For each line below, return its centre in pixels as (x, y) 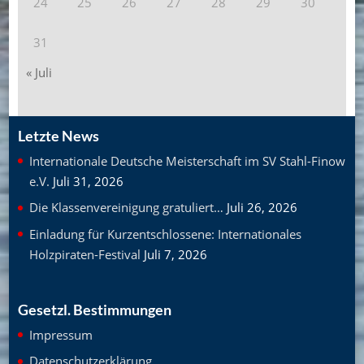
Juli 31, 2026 (88, 181)
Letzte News (58, 135)
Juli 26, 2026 (262, 208)
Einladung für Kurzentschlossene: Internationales (165, 234)
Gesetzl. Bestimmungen (94, 309)
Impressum (61, 334)
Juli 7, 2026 (175, 254)
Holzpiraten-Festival (84, 254)
